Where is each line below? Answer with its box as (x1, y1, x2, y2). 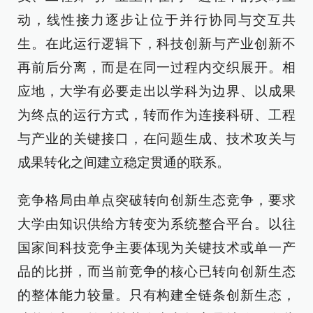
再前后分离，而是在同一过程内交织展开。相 (17, 60, 296, 75)
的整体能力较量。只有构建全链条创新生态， (17, 288, 296, 303)
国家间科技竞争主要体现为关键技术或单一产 (17, 240, 296, 255)
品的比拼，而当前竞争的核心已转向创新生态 (17, 264, 296, 279)
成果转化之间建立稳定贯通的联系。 (17, 155, 230, 170)
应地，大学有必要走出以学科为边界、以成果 (17, 84, 296, 99)
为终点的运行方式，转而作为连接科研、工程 (17, 108, 296, 122)
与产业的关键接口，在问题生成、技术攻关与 (17, 131, 296, 146)
